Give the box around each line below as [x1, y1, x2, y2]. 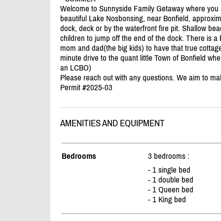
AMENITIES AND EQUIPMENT [60, 118, 165, 129]
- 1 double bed [148, 175, 193, 185]
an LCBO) [60, 63, 91, 73]
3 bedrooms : [148, 151, 189, 161]
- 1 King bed [148, 194, 186, 205]
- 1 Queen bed [148, 184, 193, 195]
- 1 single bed [148, 165, 190, 175]
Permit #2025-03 [60, 82, 112, 93]
